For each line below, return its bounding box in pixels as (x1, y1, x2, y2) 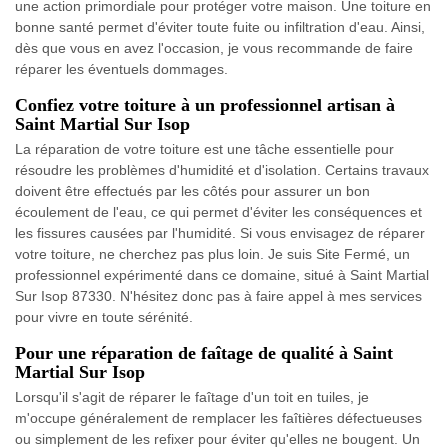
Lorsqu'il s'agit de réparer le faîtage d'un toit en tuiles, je (15, 388, 369, 405)
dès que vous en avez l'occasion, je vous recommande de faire (15, 39, 413, 56)
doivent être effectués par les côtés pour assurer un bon (15, 182, 370, 199)
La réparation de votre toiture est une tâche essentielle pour (15, 140, 394, 157)
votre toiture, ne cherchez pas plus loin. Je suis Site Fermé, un (15, 245, 410, 262)
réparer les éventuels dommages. (15, 60, 228, 77)
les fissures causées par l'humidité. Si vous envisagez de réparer (15, 224, 425, 241)
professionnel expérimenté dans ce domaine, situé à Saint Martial (15, 266, 429, 283)
